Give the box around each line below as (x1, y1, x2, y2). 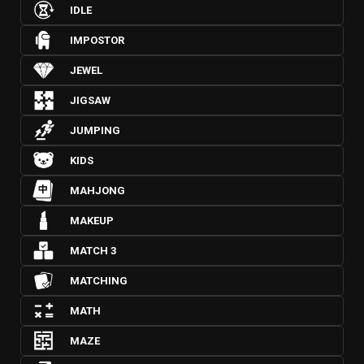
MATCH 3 (70, 245, 116, 257)
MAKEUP (70, 214, 114, 227)
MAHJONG (70, 184, 125, 197)
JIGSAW (70, 94, 110, 106)
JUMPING (70, 124, 120, 136)
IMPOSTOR (70, 34, 124, 46)
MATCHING (70, 275, 128, 287)
